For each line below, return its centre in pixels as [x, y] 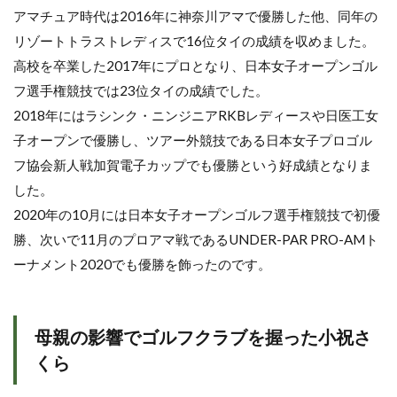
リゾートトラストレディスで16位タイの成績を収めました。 [194, 41]
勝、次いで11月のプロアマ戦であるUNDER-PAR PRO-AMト [196, 239]
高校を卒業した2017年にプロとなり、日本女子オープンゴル [195, 66]
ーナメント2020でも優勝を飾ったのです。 [142, 264]
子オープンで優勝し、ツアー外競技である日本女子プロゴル [193, 140]
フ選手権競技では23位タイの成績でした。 [141, 90]
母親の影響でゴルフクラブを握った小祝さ [203, 337]
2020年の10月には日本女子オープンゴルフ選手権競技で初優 [197, 214]
